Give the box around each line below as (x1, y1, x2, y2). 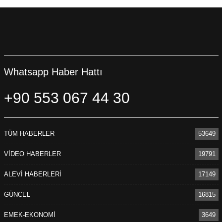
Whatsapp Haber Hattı (3, 66, 103, 77)
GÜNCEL (3, 191, 30, 199)
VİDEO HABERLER (3, 150, 61, 158)
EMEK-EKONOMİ (3, 211, 55, 219)
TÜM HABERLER (3, 130, 55, 138)
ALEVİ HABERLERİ (3, 170, 61, 178)
